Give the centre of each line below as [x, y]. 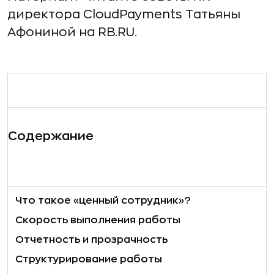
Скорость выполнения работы [98, 220]
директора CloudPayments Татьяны [124, 14]
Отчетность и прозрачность [91, 240]
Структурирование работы [89, 259]
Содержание [51, 136]
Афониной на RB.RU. [72, 32]
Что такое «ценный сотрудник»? [103, 201]
